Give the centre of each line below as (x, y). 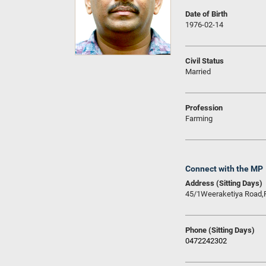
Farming (199, 118)
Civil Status (205, 61)
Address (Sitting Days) (224, 183)
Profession (204, 108)
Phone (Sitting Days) (220, 230)
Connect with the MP (224, 169)
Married (198, 72)
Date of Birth (206, 14)
